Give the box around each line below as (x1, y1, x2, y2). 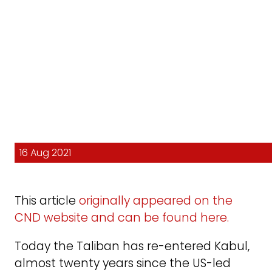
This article (15, 192, 79, 209)
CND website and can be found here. (15, 209, 229, 226)
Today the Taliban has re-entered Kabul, (15, 238, 250, 255)
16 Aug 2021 (19, 146, 71, 160)
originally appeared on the (79, 192, 233, 209)
